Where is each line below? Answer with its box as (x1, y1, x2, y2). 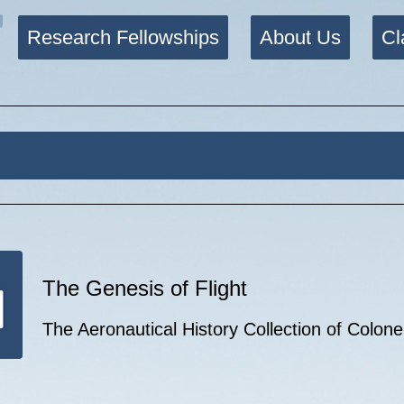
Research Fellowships (27, 26, 219, 49)
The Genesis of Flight (42, 276, 247, 301)
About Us (260, 26, 341, 49)
